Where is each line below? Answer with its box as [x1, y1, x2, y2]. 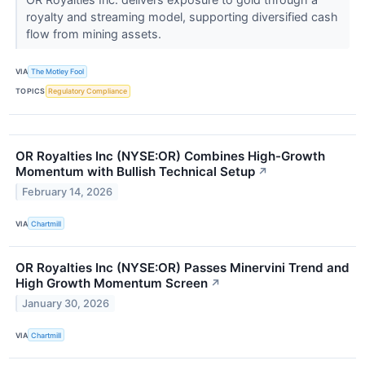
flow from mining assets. [25, 26, 165, 41]
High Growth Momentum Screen [15, 275, 208, 292]
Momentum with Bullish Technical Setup [15, 164, 255, 180]
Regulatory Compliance [48, 86, 128, 96]
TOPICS [15, 86, 46, 96]
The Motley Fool [31, 67, 85, 77]
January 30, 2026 [22, 297, 110, 310]
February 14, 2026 [22, 185, 113, 198]
